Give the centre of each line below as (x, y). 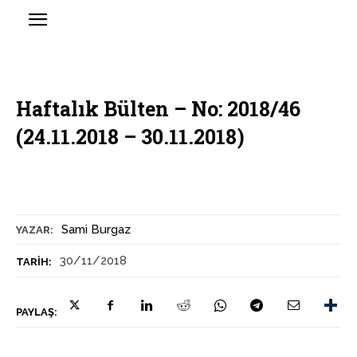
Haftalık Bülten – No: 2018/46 (158, 109)
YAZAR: (35, 230)
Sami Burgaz (96, 229)
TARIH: (34, 262)
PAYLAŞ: (37, 312)
